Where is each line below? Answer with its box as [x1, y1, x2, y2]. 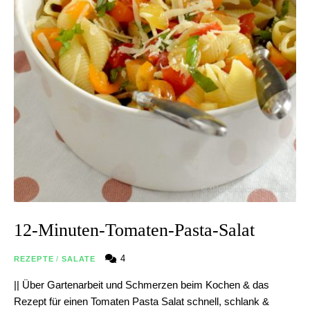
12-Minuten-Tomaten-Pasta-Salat [14, 219, 255, 240]
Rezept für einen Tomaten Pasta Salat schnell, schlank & [14, 295, 269, 307]
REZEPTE [14, 254, 54, 263]
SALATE [61, 254, 96, 263]
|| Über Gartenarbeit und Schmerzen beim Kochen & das [14, 278, 269, 291]
